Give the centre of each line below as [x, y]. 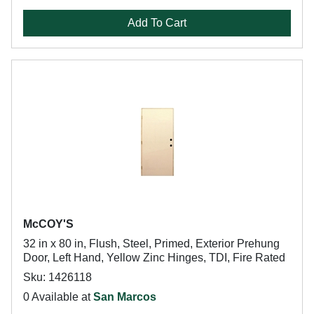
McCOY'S [48, 224]
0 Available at [58, 297]
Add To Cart [157, 23]
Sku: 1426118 [57, 277]
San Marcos [125, 297]
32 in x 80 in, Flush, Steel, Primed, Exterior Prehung [151, 244]
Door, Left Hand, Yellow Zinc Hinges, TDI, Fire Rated [154, 258]
